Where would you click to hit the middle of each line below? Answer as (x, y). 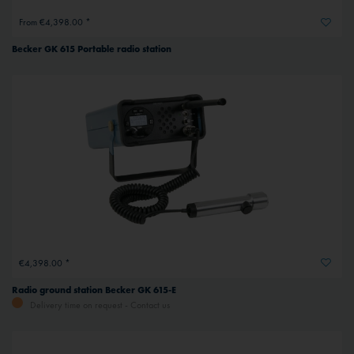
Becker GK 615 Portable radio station (92, 49)
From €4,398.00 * (55, 23)
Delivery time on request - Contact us (99, 305)
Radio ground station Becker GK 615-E (94, 290)
